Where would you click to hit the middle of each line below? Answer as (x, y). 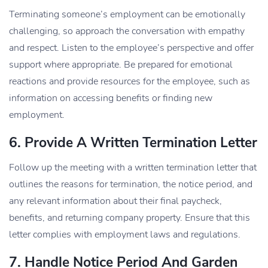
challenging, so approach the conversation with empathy (127, 31)
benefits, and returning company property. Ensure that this (130, 217)
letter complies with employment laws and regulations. (125, 234)
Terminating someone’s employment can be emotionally (127, 14)
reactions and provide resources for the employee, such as (130, 81)
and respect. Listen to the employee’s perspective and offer (131, 48)
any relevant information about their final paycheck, (115, 201)
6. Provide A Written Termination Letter (133, 142)
